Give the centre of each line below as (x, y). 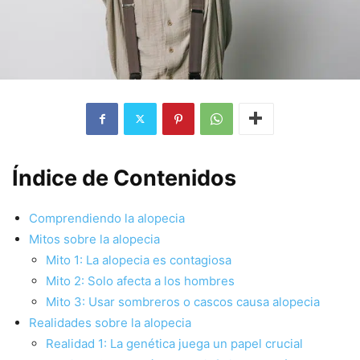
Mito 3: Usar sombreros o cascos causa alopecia (183, 301)
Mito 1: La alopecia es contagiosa (139, 260)
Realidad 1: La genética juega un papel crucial (174, 343)
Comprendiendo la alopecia (107, 218)
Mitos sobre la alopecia (94, 239)
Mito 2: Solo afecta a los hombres (140, 280)
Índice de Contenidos (124, 178)
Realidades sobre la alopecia (110, 322)
